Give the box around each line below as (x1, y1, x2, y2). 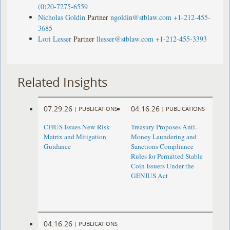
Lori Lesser (38, 33, 72, 44)
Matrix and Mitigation (44, 132, 107, 142)
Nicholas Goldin (38, 12, 86, 22)
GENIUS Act (130, 171, 168, 181)
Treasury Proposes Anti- (130, 122, 197, 132)
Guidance (44, 142, 71, 151)
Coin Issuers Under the (130, 161, 194, 171)
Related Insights (17, 73, 108, 90)
